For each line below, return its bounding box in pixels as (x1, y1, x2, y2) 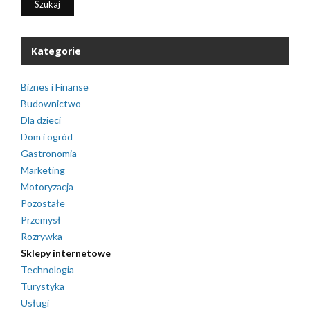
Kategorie (31, 44, 81, 57)
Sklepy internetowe (21, 247, 111, 259)
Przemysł (21, 214, 61, 226)
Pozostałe (21, 197, 65, 209)
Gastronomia (21, 147, 77, 159)
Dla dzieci (21, 114, 61, 126)
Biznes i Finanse (21, 81, 89, 93)
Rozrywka (21, 230, 62, 242)
